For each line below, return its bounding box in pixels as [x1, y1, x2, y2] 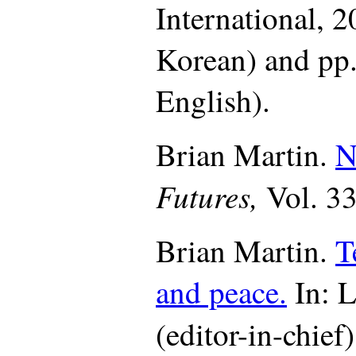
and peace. [156, 270, 287, 312]
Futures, [156, 174, 266, 217]
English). [156, 79, 270, 121]
